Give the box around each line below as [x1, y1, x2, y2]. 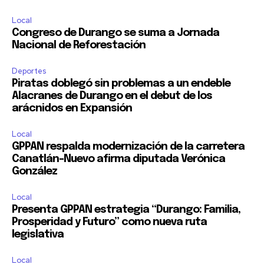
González [12, 166, 57, 177]
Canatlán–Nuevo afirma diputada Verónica [12, 154, 225, 165]
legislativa [12, 229, 64, 240]
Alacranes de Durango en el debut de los [12, 91, 212, 102]
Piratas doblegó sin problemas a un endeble [12, 78, 230, 90]
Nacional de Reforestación [12, 40, 146, 51]
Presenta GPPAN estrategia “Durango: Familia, [12, 204, 240, 216]
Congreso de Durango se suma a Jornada [12, 28, 219, 39]
